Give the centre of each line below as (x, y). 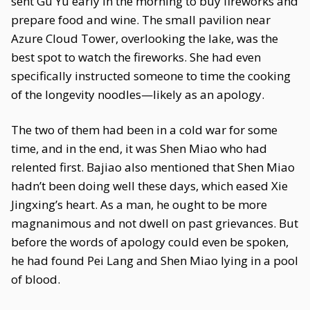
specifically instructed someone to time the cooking (151, 76)
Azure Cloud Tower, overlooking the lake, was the (145, 38)
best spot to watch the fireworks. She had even (136, 57)
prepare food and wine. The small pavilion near (141, 20)
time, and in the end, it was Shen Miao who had (139, 148)
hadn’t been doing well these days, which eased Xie (149, 186)
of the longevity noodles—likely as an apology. (138, 94)
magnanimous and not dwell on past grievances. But (155, 223)
